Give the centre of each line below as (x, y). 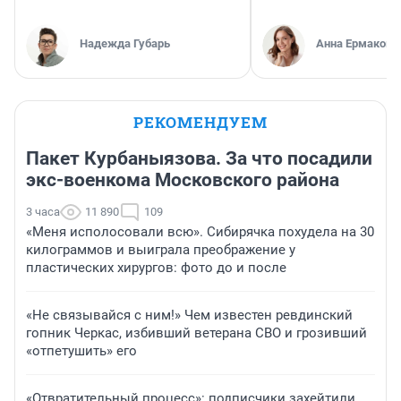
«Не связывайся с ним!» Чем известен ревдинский (189, 315)
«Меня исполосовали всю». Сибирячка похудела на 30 (200, 231)
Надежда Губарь (125, 43)
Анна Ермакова (357, 43)
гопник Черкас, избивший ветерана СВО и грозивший (196, 333)
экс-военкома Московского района (183, 179)
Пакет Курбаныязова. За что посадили (199, 158)
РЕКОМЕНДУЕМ (200, 122)
